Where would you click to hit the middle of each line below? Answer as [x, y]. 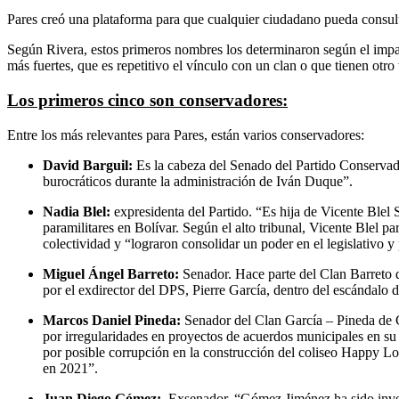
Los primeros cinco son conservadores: [147, 101]
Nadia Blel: [78, 211]
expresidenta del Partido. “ [188, 211]
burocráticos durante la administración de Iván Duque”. [198, 181]
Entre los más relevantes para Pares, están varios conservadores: [186, 134]
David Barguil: [90, 165]
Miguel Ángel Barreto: [111, 273]
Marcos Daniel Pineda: [112, 320]
